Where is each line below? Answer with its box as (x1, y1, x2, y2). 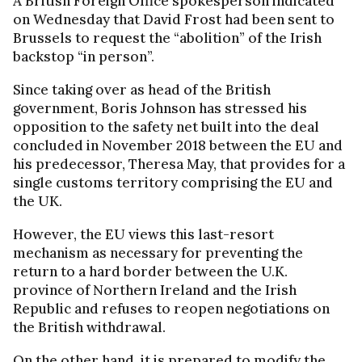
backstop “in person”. (13, 48, 154, 66)
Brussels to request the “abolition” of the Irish (13, 29, 322, 48)
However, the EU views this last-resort (13, 225, 274, 244)
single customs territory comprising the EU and (13, 174, 333, 192)
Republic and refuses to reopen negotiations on (13, 300, 330, 318)
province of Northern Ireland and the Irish (13, 281, 297, 300)
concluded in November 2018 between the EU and (13, 137, 343, 155)
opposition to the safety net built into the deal (13, 118, 319, 137)
